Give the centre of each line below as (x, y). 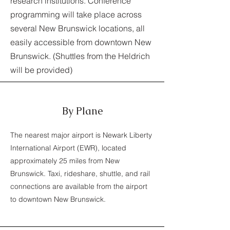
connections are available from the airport (79, 186)
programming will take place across (76, 14)
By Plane (82, 111)
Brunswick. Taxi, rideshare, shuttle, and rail (80, 174)
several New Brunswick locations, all (78, 28)
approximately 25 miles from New (65, 161)
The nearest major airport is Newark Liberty (81, 135)
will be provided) (41, 70)
